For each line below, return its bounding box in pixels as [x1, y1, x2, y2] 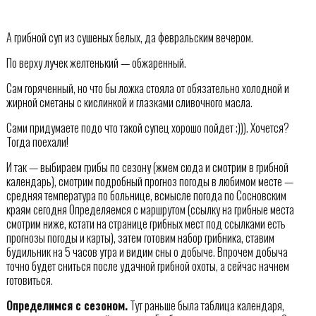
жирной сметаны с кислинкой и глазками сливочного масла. [6, 94, 253, 111]
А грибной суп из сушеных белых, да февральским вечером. [6, 29, 253, 47]
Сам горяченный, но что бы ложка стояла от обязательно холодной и [6, 80, 289, 97]
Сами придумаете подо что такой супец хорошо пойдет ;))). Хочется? [6, 119, 289, 137]
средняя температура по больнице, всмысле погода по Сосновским [6, 187, 286, 205]
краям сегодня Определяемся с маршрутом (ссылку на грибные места [6, 201, 294, 219]
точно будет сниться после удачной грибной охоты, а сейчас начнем [6, 257, 289, 275]
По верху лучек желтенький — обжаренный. [6, 54, 186, 72]
